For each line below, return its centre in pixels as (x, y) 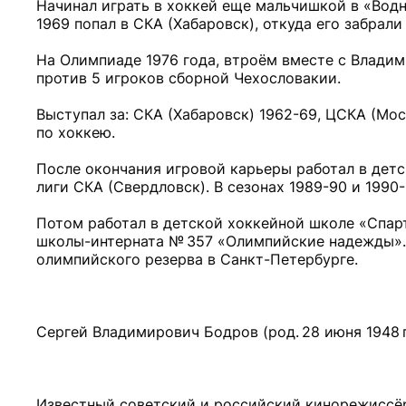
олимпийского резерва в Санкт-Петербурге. (197, 259)
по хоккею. (76, 132)
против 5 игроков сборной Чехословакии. (188, 78)
